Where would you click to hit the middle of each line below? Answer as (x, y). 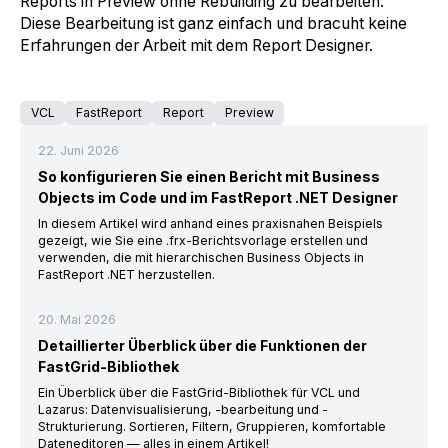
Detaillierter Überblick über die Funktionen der (202, 346)
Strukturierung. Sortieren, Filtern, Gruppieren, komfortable (211, 427)
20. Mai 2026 (76, 320)
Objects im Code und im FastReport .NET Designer (217, 198)
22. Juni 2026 (78, 151)
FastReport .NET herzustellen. (126, 275)
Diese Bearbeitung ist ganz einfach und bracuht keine (213, 24)
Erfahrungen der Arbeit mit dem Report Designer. (196, 46)
